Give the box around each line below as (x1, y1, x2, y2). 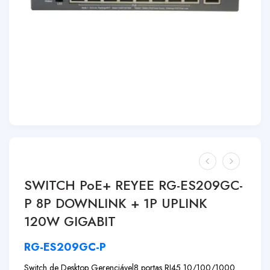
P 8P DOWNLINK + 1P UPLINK (24, 194, 207, 213)
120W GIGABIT (24, 212, 116, 231)
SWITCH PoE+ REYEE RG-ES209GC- (24, 176, 243, 195)
